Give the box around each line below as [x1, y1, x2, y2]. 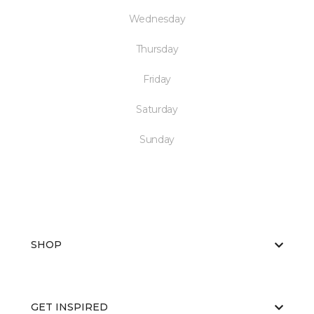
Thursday [135, 43, 179, 56]
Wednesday [128, 13, 186, 26]
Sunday [139, 133, 175, 146]
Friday [142, 73, 172, 86]
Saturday [136, 103, 178, 116]
